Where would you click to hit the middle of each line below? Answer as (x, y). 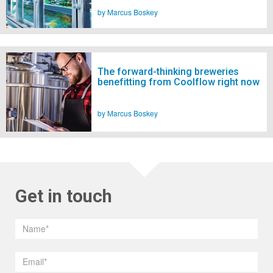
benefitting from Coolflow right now (179, 82)
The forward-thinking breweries (168, 71)
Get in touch (64, 197)
